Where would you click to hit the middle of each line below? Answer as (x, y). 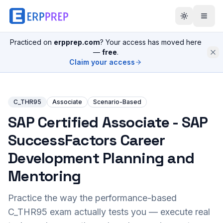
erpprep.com (77, 42)
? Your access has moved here (151, 42)
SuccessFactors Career (87, 140)
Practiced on (32, 42)
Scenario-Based (117, 102)
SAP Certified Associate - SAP (108, 122)
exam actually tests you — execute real (129, 212)
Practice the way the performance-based (92, 198)
